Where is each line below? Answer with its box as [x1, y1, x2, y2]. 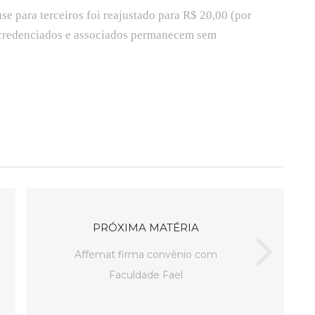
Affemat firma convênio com [75, 247, 217, 261]
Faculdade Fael [109, 268, 183, 281]
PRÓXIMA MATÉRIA [93, 220, 199, 234]
